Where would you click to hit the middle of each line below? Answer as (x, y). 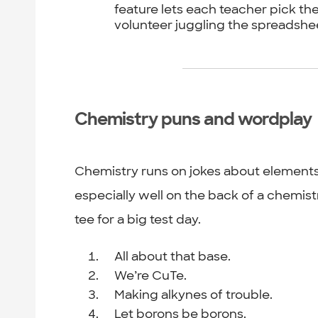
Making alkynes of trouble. (194, 295)
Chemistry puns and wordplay (193, 120)
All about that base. (173, 257)
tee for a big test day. (138, 219)
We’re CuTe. (151, 276)
